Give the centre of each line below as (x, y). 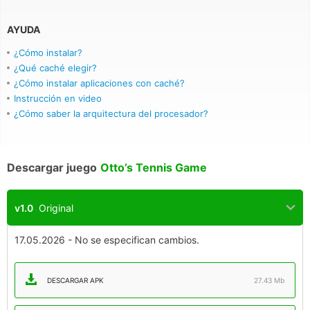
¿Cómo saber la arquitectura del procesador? (111, 113)
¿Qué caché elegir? (55, 68)
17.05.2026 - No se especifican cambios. (107, 240)
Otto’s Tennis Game (154, 167)
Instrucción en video (58, 98)
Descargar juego (52, 167)
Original (53, 208)
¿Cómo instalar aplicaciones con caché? (99, 83)
